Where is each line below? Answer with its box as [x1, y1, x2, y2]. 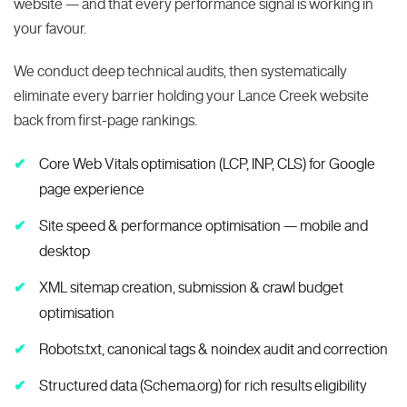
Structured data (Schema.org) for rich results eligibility [39, 378, 367, 392]
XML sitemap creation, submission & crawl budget [39, 280, 343, 294]
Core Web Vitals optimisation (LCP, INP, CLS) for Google [39, 156, 375, 171]
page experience [39, 182, 144, 196]
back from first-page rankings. [14, 113, 197, 127]
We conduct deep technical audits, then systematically [14, 64, 347, 78]
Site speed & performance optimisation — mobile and [39, 218, 368, 233]
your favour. [14, 21, 86, 35]
